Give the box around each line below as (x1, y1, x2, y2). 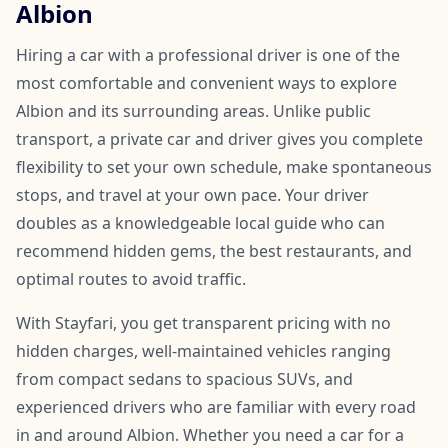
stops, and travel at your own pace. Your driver (16, 183, 369, 206)
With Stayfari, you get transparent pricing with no (16, 311, 391, 334)
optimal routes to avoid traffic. (16, 267, 246, 290)
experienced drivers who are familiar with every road (16, 395, 416, 418)
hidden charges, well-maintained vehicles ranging (16, 339, 391, 362)
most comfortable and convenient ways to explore (16, 71, 397, 94)
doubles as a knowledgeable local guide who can (16, 211, 385, 234)
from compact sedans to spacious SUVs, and (16, 367, 353, 390)
